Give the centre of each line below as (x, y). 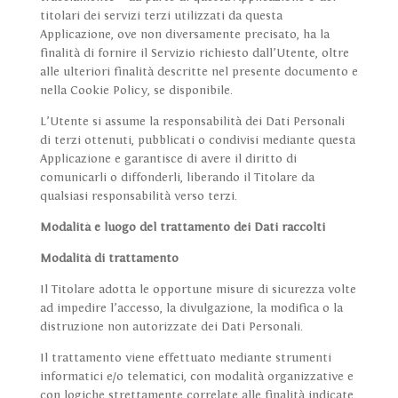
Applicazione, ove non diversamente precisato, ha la (184, 35)
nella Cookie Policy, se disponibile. (136, 91)
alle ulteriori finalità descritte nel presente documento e (199, 72)
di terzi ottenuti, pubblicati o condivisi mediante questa (197, 141)
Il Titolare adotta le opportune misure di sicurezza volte (198, 290)
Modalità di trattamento (109, 259)
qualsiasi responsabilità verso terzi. (138, 197)
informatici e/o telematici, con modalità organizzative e (196, 377)
